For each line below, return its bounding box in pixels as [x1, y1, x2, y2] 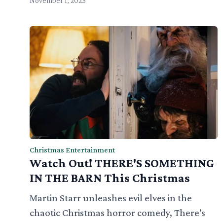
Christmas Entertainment [30, 146, 115, 154]
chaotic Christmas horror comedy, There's [30, 207, 205, 219]
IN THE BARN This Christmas [30, 171, 190, 185]
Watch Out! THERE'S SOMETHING [30, 156, 214, 170]
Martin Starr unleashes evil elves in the [30, 192, 192, 204]
